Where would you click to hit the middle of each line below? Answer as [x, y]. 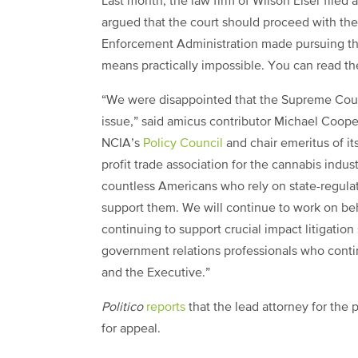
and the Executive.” [156, 273]
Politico [122, 308]
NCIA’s [122, 144]
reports [166, 308]
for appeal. [131, 329]
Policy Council [183, 144]
